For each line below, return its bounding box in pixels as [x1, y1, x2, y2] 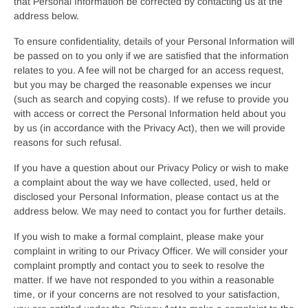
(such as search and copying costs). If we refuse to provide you [14, 93, 289, 104]
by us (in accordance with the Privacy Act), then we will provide [14, 122, 285, 133]
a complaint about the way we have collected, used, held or [14, 177, 271, 188]
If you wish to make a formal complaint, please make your [14, 231, 264, 242]
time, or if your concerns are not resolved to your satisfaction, [14, 289, 280, 300]
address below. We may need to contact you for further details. [14, 206, 286, 217]
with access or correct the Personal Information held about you [14, 108, 286, 119]
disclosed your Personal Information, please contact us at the [14, 191, 279, 202]
